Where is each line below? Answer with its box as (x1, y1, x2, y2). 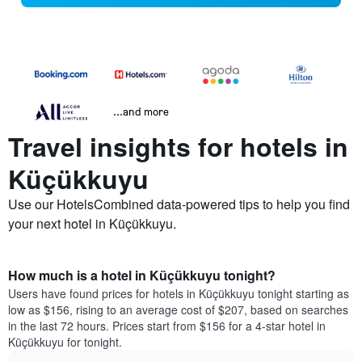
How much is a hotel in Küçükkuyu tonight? (8, 266, 276, 285)
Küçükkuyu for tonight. (8, 334, 122, 351)
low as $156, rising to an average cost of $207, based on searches (8, 301, 348, 318)
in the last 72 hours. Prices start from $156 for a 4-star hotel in (8, 318, 326, 335)
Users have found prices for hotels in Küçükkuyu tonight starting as (8, 285, 349, 302)
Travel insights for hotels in (8, 128, 348, 166)
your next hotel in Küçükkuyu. (8, 214, 176, 234)
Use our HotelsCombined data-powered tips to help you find (8, 195, 350, 214)
